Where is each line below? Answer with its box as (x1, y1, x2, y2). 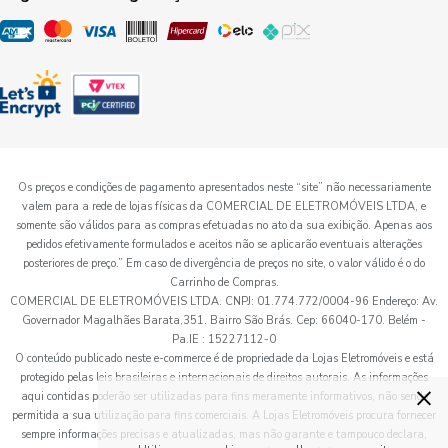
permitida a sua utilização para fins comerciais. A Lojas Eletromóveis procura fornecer (12, 408, 436, 423)
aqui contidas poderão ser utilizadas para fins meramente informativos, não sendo (20, 389, 428, 404)
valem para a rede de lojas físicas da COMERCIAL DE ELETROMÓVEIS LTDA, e (22, 199, 426, 214)
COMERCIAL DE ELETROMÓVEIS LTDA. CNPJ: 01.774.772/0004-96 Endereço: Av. (10, 294, 438, 309)
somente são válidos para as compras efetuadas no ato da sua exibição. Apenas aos (16, 218, 432, 233)
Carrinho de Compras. (169, 275, 279, 290)
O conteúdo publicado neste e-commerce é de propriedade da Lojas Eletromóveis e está (14, 351, 434, 366)
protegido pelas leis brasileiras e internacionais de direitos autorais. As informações (20, 370, 428, 385)
